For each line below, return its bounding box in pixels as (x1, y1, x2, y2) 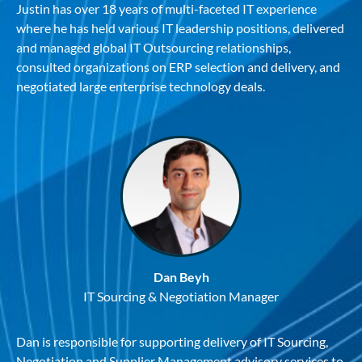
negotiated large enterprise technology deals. (16, 78, 265, 94)
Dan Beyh (153, 268, 209, 284)
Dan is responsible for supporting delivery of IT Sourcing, (16, 334, 328, 350)
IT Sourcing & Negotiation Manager (83, 288, 279, 304)
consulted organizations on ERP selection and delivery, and (16, 58, 340, 74)
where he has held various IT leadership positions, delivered (16, 19, 344, 36)
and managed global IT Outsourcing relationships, (16, 39, 291, 55)
